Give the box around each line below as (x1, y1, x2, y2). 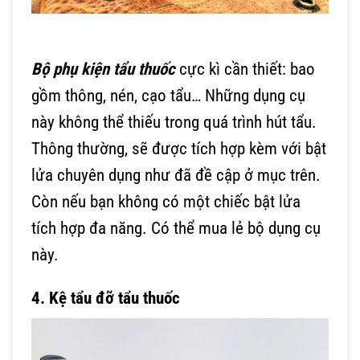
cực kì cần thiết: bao (179, 59, 315, 80)
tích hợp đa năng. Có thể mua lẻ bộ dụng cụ (31, 219, 321, 239)
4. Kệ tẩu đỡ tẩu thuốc (31, 288, 180, 308)
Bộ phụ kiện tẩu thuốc (31, 59, 175, 80)
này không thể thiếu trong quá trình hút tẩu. (31, 112, 317, 133)
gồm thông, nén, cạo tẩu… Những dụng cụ (31, 86, 305, 106)
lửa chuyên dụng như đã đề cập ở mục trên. (31, 166, 321, 186)
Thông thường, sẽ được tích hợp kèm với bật (31, 139, 326, 159)
